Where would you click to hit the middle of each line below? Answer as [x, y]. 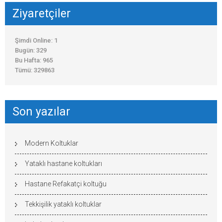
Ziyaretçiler [42, 13]
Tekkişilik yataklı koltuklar [63, 204]
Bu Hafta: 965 [34, 60]
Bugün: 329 [31, 50]
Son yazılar [41, 111]
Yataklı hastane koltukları [63, 163]
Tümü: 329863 [35, 70]
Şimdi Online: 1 [36, 40]
